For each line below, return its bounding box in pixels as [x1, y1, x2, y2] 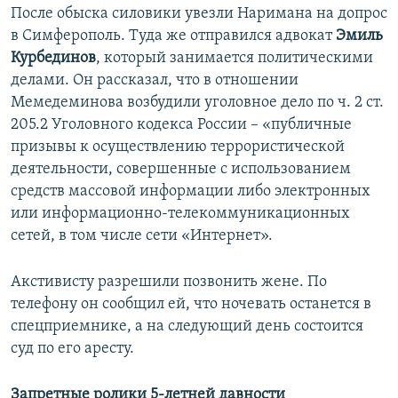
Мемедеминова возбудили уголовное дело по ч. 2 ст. [11, 94, 384, 112]
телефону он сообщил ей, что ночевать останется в [11, 296, 371, 314]
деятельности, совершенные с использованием [11, 161, 351, 179]
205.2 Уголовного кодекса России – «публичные [11, 116, 352, 134]
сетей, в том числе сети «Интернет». [11, 227, 273, 245]
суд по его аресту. [11, 340, 134, 358]
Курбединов [11, 50, 96, 68]
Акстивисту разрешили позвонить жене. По [11, 274, 327, 291]
